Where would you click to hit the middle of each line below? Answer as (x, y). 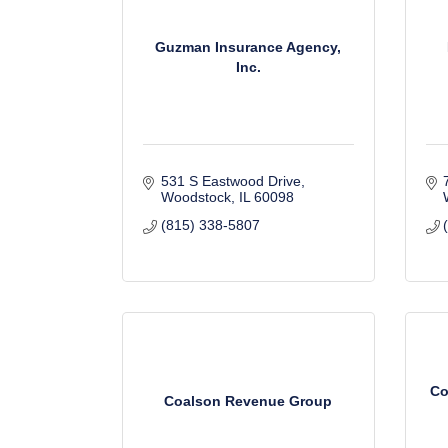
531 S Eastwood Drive (230, 181)
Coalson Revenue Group (248, 400)
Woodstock (195, 197)
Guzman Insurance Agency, (248, 46)
